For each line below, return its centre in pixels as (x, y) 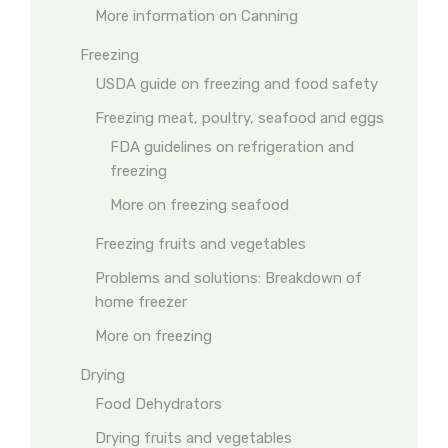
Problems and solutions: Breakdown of (228, 278)
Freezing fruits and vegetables (200, 244)
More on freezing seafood (199, 205)
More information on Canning (196, 16)
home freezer (141, 302)
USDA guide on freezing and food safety (236, 84)
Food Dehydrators (158, 404)
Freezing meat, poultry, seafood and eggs (239, 118)
